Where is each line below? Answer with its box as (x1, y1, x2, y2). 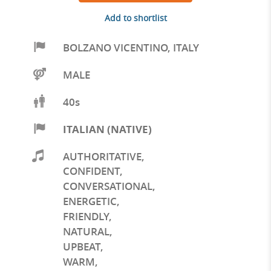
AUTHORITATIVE (62, 149, 142, 163)
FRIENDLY (62, 209, 109, 224)
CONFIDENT (62, 164, 120, 178)
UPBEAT (62, 239, 100, 253)
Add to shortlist (104, 12, 167, 24)
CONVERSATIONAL (62, 179, 152, 194)
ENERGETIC (62, 194, 117, 209)
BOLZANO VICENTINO (62, 40, 168, 54)
